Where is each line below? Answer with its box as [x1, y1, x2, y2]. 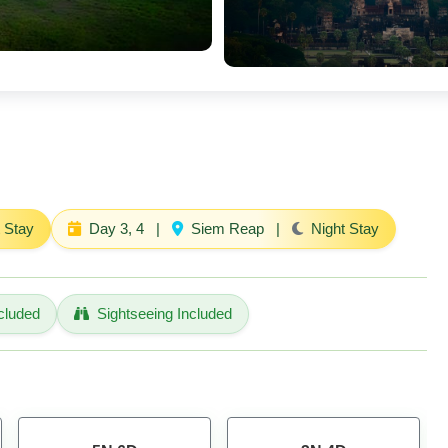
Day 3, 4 [85, 219, 148, 237]
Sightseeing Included [97, 304, 232, 322]
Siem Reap [187, 219, 268, 237]
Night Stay [307, 219, 379, 237]
